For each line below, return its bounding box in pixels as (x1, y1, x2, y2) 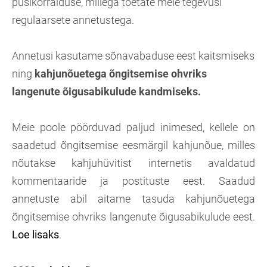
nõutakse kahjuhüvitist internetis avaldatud (12, 157, 255, 169)
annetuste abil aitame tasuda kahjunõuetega (12, 193, 255, 205)
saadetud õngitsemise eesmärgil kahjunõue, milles (12, 139, 255, 151)
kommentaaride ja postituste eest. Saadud (12, 175, 255, 187)
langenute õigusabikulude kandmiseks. (12, 85, 201, 98)
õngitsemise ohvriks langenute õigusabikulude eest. (12, 210, 255, 223)
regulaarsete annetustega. (12, 14, 134, 26)
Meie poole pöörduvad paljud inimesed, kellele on (12, 121, 255, 133)
